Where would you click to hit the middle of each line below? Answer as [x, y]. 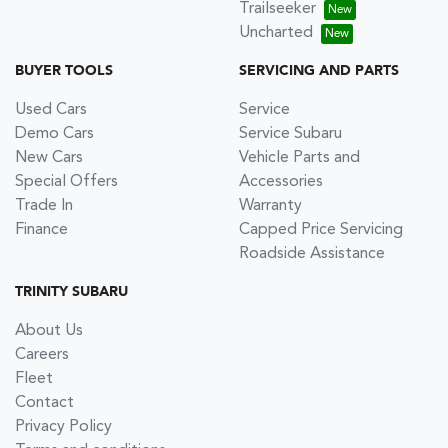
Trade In [44, 206]
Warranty [270, 206]
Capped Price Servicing [321, 230]
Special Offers [66, 182]
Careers [42, 355]
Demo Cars [54, 134]
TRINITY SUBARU [71, 292]
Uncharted [276, 33]
